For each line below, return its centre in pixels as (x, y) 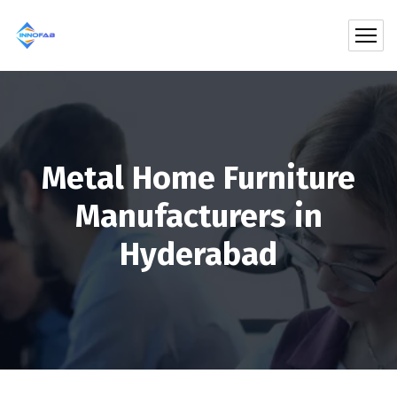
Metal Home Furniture (198, 178)
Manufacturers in (198, 216)
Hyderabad (198, 254)
